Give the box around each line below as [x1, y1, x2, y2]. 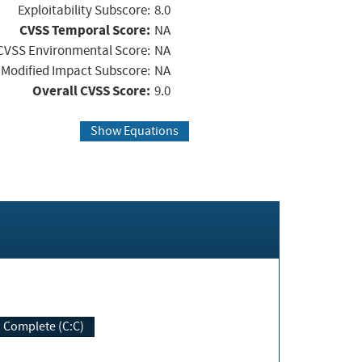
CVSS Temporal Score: [19, 20, 150, 40]
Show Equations [90, 123, 179, 140]
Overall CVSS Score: [32, 81, 150, 100]
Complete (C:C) [3, 318, 84, 335]
